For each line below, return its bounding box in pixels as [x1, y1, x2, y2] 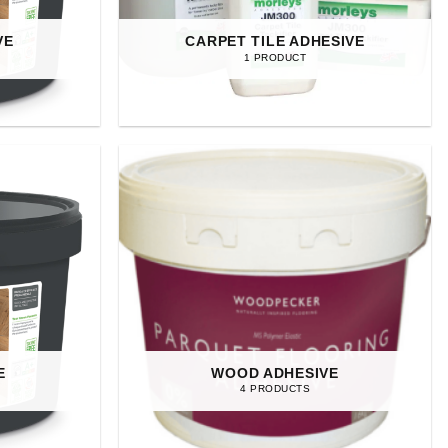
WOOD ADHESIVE [211, 364, 339, 381]
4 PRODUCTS [240, 383, 311, 395]
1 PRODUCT [243, 51, 307, 63]
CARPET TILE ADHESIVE [185, 33, 365, 50]
